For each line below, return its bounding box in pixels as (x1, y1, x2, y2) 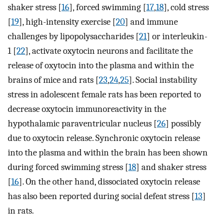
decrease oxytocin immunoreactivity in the (8, 104, 166, 115)
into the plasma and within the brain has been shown (8, 147, 208, 158)
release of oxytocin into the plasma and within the (8, 60, 194, 71)
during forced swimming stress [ (8, 162, 128, 173)
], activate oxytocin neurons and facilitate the (25, 46, 193, 57)
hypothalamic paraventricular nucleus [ (8, 118, 157, 129)
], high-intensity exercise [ (19, 16, 116, 28)
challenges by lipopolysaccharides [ (8, 31, 139, 42)
